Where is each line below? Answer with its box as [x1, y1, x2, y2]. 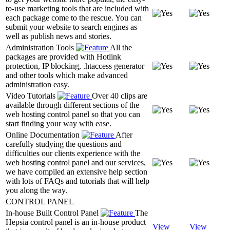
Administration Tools [6, 43, 76, 52]
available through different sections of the [6, 100, 139, 109]
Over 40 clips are [92, 91, 147, 100]
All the [110, 43, 132, 52]
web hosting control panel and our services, [6, 158, 146, 167]
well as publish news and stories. [6, 31, 111, 41]
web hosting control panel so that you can [6, 109, 140, 119]
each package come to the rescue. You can [6, 13, 142, 22]
